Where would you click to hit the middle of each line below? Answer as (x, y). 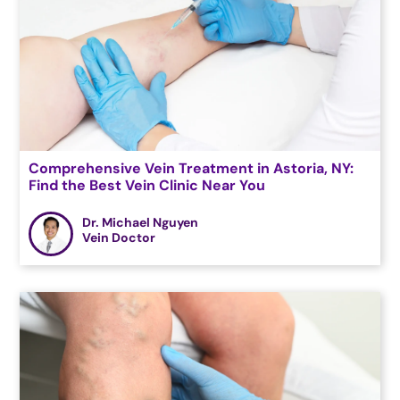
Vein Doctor (119, 238)
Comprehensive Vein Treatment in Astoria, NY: (192, 168)
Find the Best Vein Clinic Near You (147, 185)
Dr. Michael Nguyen (141, 223)
